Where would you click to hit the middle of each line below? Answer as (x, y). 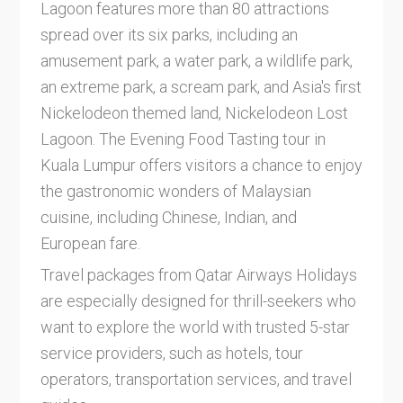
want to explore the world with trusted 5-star (195, 327)
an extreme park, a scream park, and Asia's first (201, 87)
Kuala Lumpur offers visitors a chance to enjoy (201, 166)
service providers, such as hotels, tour (171, 353)
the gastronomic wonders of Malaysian (175, 192)
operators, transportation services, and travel (196, 379)
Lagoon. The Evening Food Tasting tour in (183, 139)
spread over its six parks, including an (169, 35)
